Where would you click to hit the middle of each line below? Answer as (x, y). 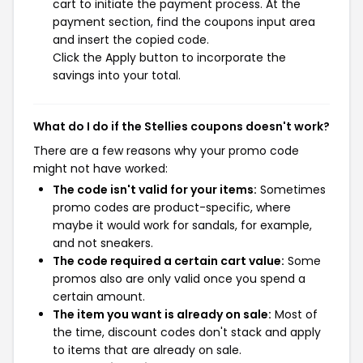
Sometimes (291, 190)
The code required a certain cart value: (169, 261)
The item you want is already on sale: (162, 314)
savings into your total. (117, 75)
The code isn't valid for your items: (155, 190)
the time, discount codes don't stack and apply (187, 332)
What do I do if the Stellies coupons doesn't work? (181, 126)
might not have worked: (100, 169)
